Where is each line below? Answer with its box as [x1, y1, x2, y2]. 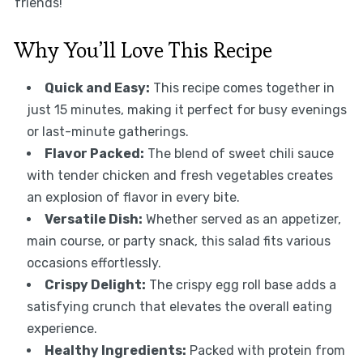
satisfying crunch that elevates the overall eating [26, 299, 332, 315]
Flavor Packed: [44, 146, 144, 162]
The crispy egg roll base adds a [145, 277, 336, 293]
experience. [26, 321, 97, 337]
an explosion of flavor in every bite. [26, 190, 240, 206]
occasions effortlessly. [26, 255, 161, 271]
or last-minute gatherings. [26, 124, 189, 140]
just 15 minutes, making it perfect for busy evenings [26, 102, 347, 118]
